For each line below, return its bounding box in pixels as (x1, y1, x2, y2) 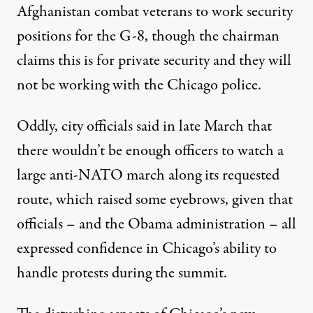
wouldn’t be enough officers (52, 139, 218, 162)
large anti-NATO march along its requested (17, 163, 279, 187)
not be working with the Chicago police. (17, 73, 261, 96)
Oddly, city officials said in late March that (17, 115, 272, 138)
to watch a (218, 139, 284, 162)
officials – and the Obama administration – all (17, 212, 296, 235)
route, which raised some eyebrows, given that (17, 188, 293, 211)
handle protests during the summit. (17, 261, 227, 284)
